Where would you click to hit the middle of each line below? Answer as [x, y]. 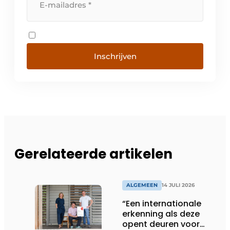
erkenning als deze [161, 214]
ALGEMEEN [142, 185]
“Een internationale [162, 204]
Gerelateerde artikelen [93, 154]
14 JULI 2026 [178, 185]
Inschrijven [115, 56]
